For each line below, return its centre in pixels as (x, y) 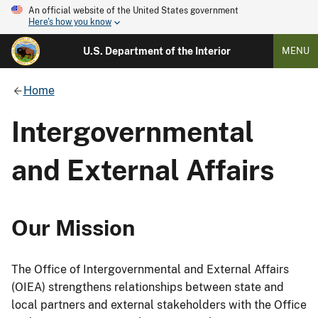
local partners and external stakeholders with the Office (159, 305)
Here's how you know (70, 22)
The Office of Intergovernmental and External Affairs (150, 270)
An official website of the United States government (133, 11)
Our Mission (73, 227)
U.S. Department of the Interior (157, 51)
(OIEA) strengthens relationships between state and (148, 287)
